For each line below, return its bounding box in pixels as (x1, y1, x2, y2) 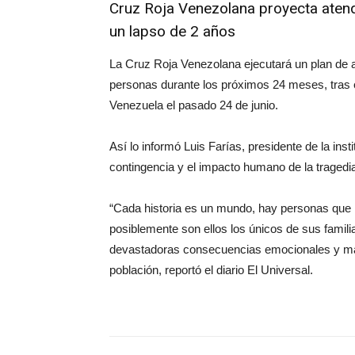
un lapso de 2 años (109, 22, 235, 40)
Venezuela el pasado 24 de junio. (109, 98, 278, 112)
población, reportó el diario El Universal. (109, 263, 313, 277)
